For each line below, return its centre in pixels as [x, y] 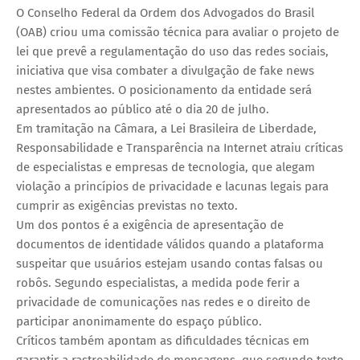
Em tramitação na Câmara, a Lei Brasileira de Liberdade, [166, 128]
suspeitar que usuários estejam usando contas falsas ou [170, 263]
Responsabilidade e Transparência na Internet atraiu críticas [180, 147]
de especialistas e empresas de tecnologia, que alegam [166, 167]
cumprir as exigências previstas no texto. [127, 205]
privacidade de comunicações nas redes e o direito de [163, 302]
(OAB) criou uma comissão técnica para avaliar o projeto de [178, 32]
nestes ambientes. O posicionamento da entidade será [164, 90]
